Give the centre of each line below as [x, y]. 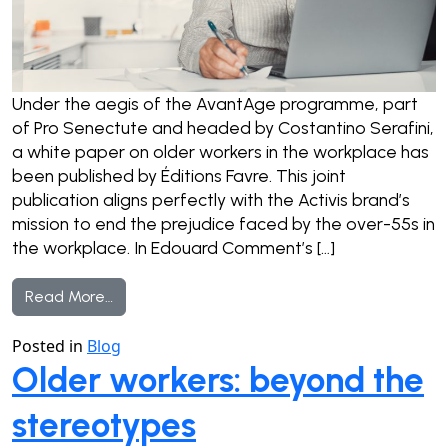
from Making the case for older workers [258, 295]
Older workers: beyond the [218, 379]
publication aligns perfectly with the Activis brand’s [211, 200]
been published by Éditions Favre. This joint [179, 176]
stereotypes [104, 424]
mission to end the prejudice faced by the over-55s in [223, 224]
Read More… [69, 296]
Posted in [49, 345]
